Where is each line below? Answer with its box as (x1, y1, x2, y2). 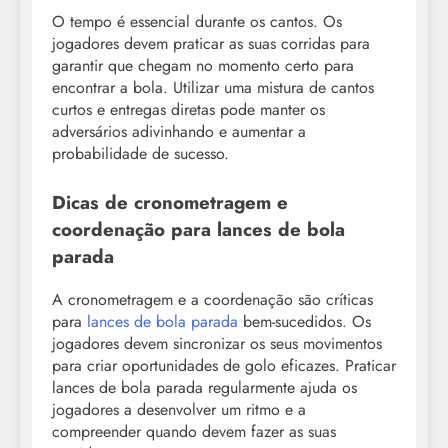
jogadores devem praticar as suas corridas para (52, 31, 370, 55)
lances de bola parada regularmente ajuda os (52, 375, 357, 399)
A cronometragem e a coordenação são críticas (52, 287, 373, 311)
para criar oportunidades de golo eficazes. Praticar (52, 353, 396, 377)
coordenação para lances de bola (52, 215, 345, 243)
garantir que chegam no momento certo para (52, 53, 354, 77)
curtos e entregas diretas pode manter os (52, 97, 325, 121)
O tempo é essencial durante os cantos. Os (52, 9, 342, 33)
